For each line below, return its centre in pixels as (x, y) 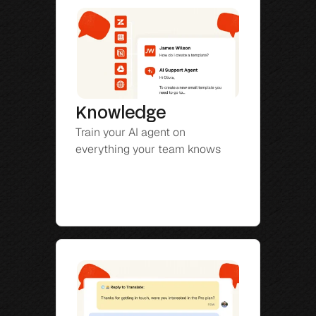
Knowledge (121, 115)
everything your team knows (148, 150)
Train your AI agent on (130, 133)
